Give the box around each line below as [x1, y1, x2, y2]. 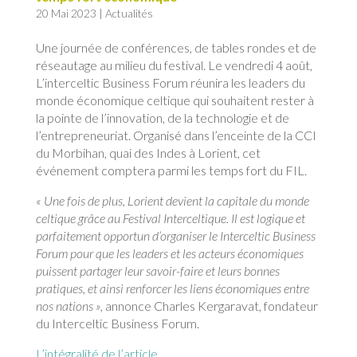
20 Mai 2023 [35, 6, 96, 21]
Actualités [104, 6, 153, 21]
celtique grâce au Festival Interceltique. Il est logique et [35, 210, 305, 226]
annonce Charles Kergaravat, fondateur [102, 298, 318, 314]
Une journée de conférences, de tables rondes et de [35, 40, 316, 56]
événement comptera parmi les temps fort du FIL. [35, 163, 307, 178]
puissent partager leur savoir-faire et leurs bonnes [35, 263, 280, 279]
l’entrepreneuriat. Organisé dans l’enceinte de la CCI [35, 127, 316, 143]
